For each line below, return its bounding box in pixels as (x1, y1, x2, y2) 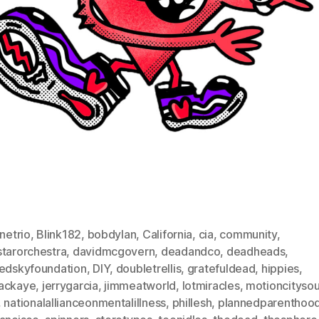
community (219, 226, 277, 241)
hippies (261, 261, 300, 276)
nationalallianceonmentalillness (4, 295, 167, 310)
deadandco (160, 244, 221, 258)
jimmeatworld (104, 278, 177, 293)
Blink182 (36, 226, 82, 241)
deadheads (226, 244, 286, 258)
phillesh (172, 295, 212, 310)
